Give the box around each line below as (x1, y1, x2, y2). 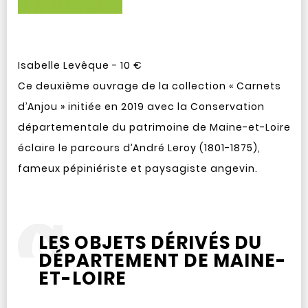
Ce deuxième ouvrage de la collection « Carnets (17, 79, 281, 93)
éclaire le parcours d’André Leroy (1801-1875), (17, 141, 261, 155)
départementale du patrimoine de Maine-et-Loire (17, 120, 291, 134)
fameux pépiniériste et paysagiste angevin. (17, 162, 258, 175)
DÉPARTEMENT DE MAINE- (38, 248, 287, 273)
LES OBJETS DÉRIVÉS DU (38, 230, 262, 255)
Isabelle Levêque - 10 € (17, 58, 142, 72)
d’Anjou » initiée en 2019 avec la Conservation (17, 100, 265, 113)
